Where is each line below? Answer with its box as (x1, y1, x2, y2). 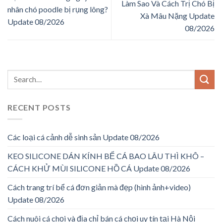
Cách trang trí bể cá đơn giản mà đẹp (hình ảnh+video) (7, 182, 191, 192)
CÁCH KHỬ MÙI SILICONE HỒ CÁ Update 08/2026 (7, 164, 190, 173)
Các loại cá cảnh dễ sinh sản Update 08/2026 (7, 132, 160, 142)
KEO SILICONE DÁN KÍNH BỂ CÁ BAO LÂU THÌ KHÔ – (7, 151, 204, 161)
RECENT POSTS (7, 102, 71, 112)
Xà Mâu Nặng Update (140, 10, 215, 20)
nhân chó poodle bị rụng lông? (7, 4, 108, 14)
